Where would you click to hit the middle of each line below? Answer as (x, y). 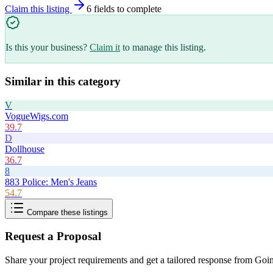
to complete (138, 9)
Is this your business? (46, 48)
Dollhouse (25, 149)
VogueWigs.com (37, 116)
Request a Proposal (53, 236)
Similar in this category (63, 81)
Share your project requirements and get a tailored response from (130, 260)
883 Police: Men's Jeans (51, 182)
